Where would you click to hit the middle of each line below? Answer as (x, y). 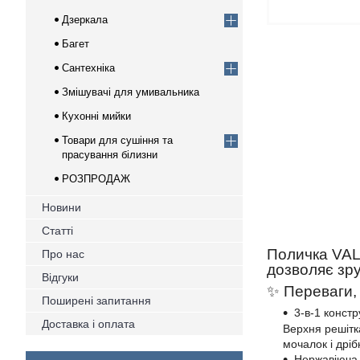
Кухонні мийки (96, 116)
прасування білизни (110, 155)
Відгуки (60, 277)
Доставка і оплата (88, 324)
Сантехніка (88, 68)
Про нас (63, 254)
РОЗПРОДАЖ (96, 179)
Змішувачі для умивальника (131, 92)
